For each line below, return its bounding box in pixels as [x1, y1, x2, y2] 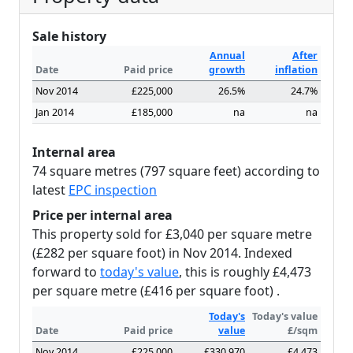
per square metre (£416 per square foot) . [32, 282, 280, 299]
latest [32, 181, 69, 199]
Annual [210, 49, 245, 62]
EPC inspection [69, 181, 157, 199]
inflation [275, 63, 318, 76]
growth [209, 63, 245, 76]
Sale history [32, 28, 106, 45]
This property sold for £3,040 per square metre [32, 225, 312, 243]
